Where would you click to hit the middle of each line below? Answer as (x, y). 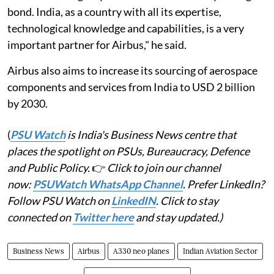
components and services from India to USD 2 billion (131, 87)
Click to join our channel (164, 168)
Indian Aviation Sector (220, 251)
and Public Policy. (50, 168)
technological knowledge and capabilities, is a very (126, 28)
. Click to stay (187, 201)
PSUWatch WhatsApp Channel (108, 184)
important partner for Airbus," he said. (97, 45)
